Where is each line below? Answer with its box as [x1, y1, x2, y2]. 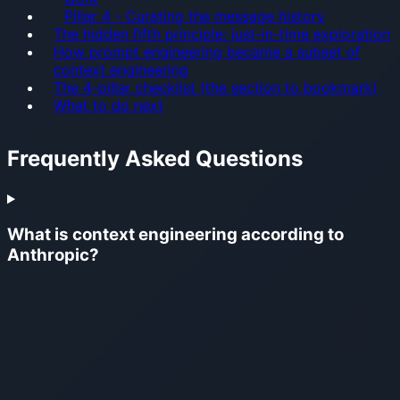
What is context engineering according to [7, 224, 344, 246]
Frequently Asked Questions [7, 146, 303, 172]
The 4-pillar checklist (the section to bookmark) [54, 78, 378, 96]
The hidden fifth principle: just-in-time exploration [54, 24, 390, 43]
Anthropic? [7, 245, 99, 266]
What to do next [54, 96, 163, 114]
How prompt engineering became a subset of [54, 42, 361, 61]
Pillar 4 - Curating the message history [64, 6, 325, 25]
